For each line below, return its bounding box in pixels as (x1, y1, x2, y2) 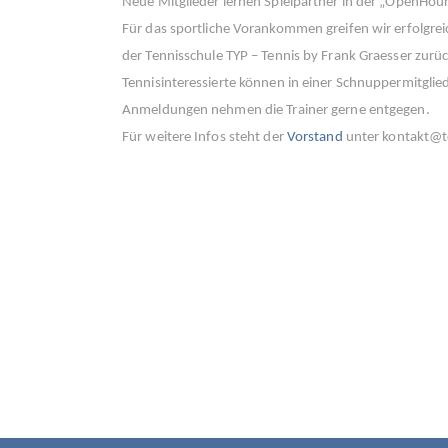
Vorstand (286, 129, 343, 145)
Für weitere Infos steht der (122, 129, 287, 145)
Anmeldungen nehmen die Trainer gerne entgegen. (122, 102, 430, 118)
